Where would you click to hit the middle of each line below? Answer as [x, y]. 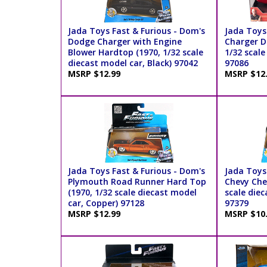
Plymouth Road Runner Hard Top [137, 182]
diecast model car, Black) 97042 [133, 63]
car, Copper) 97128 [106, 203]
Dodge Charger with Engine [125, 42]
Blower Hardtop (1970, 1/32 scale [136, 52]
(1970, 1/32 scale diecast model [133, 193]
